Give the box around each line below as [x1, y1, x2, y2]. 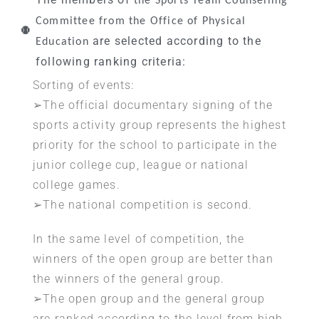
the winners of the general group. [33, 271, 225, 286]
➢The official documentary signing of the [33, 98, 273, 112]
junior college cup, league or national [33, 157, 249, 172]
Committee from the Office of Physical [36, 15, 246, 27]
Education [36, 36, 89, 48]
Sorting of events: [33, 78, 135, 92]
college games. [33, 177, 120, 192]
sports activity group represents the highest [33, 117, 286, 132]
